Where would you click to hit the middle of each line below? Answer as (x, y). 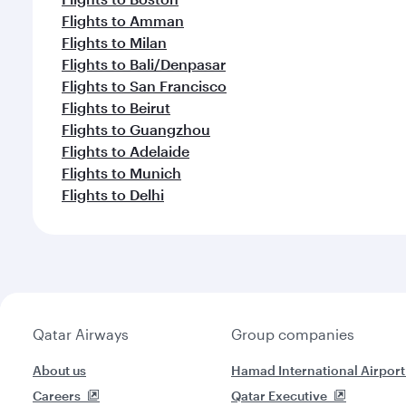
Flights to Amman (123, 20)
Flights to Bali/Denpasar (144, 64)
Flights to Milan (114, 42)
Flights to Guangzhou (136, 129)
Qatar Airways (81, 334)
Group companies (293, 334)
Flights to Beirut (116, 107)
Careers (57, 396)
